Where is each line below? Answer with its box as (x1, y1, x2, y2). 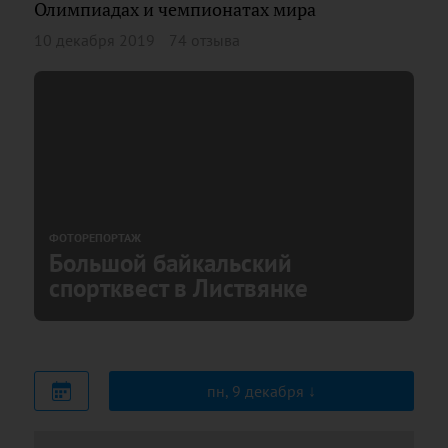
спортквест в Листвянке (49, 271, 308, 304)
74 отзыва (169, 29, 240, 50)
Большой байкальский (49, 246, 292, 279)
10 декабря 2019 (34, 29, 155, 50)
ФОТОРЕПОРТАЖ (49, 229, 141, 245)
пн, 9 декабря (207, 380, 308, 401)
